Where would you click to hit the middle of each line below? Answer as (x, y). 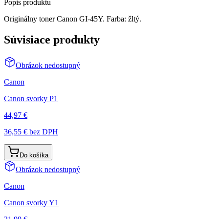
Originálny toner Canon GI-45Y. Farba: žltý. (73, 19)
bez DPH (43, 131)
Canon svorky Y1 (31, 202)
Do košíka (34, 155)
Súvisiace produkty (52, 39)
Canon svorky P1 (31, 98)
